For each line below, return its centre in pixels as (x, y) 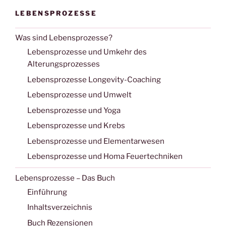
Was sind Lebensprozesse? (64, 38)
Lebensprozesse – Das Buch (65, 178)
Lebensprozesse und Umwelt (79, 95)
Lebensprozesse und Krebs (76, 126)
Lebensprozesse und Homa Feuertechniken (105, 157)
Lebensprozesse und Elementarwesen (96, 141)
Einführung (47, 192)
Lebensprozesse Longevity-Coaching (94, 79)
